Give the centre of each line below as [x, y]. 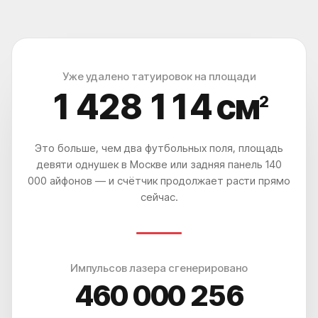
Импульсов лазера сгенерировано [159, 268]
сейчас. [159, 197]
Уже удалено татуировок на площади [159, 76]
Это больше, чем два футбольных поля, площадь [159, 148]
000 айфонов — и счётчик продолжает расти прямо [159, 180]
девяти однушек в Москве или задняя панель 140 [159, 164]
